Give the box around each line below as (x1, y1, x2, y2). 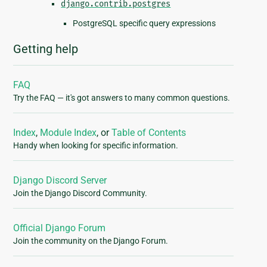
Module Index (40, 127, 97, 139)
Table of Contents (111, 127, 187, 139)
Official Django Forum (13, 222, 106, 234)
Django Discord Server (13, 175, 107, 187)
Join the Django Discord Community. (13, 188, 148, 198)
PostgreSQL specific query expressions (73, 18, 216, 29)
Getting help (13, 42, 79, 57)
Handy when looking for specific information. (13, 141, 179, 151)
